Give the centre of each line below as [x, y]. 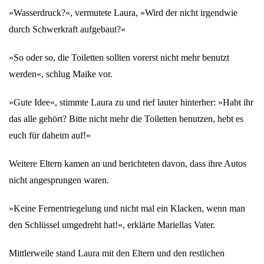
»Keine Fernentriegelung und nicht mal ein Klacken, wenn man [127, 208]
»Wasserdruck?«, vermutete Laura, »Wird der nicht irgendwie [123, 13]
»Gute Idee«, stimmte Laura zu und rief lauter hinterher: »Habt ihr [131, 102]
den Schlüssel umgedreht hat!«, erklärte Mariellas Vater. [112, 225]
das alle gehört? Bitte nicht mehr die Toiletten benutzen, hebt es [126, 119]
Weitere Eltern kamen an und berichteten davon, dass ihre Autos [128, 164]
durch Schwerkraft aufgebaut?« [67, 29]
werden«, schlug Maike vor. [61, 74]
